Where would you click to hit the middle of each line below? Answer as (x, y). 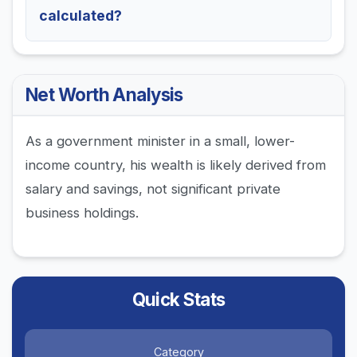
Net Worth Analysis (104, 95)
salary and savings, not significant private (153, 189)
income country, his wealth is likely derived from (176, 165)
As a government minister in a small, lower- (160, 141)
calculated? (80, 16)
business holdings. (82, 213)
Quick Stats (178, 300)
